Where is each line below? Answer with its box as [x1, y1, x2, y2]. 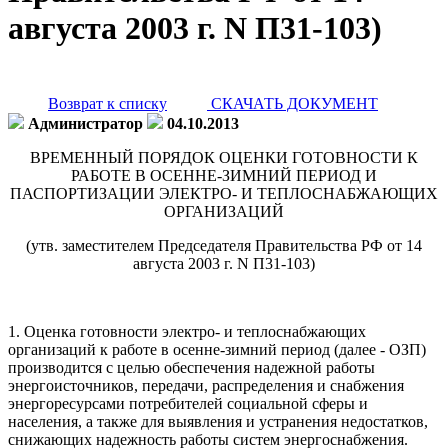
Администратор [28, 114, 143, 132]
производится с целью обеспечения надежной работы [8, 358, 375, 376]
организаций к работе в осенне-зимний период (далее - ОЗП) [8, 340, 426, 358]
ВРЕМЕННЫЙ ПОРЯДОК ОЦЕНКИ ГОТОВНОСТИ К [30, 148, 418, 166]
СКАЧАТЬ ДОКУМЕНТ [207, 94, 378, 112]
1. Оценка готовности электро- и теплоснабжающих [8, 322, 366, 340]
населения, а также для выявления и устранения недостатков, [8, 412, 428, 430]
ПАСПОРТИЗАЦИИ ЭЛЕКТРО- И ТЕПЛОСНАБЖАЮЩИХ [10, 184, 438, 202]
